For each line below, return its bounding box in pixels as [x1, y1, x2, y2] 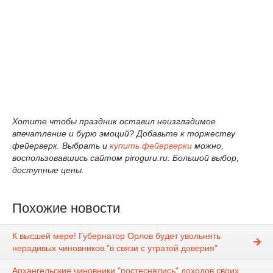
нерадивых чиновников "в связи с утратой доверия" [12, 243, 218, 253]
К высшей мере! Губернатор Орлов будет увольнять [12, 231, 221, 241]
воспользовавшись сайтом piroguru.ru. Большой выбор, [12, 153, 239, 163]
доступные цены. [12, 165, 84, 175]
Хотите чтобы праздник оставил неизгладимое [12, 116, 216, 126]
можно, [192, 141, 224, 151]
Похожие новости [12, 200, 120, 216]
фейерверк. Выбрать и [12, 141, 110, 151]
